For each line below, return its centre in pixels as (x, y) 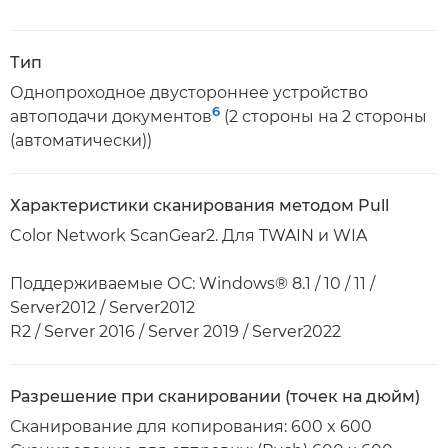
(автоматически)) (81, 140)
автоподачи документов (111, 116)
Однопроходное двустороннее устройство (189, 92)
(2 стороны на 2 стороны (323, 116)
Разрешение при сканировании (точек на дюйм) (215, 396)
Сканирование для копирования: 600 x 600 (191, 426)
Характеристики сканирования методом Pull (199, 205)
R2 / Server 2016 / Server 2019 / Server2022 (175, 331)
